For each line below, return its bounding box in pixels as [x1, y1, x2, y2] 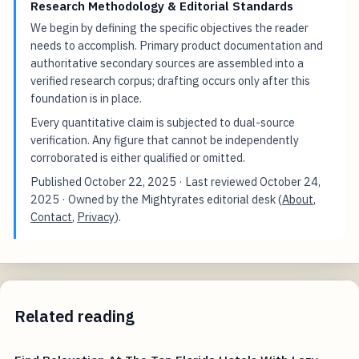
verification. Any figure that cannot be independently [30, 132, 300, 148]
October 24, [260, 174, 321, 190]
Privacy [77, 209, 115, 225]
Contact [30, 209, 73, 225]
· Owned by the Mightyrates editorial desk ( [59, 192, 283, 208]
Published [30, 174, 85, 190]
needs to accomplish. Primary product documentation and [30, 38, 324, 54]
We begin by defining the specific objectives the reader [30, 20, 309, 36]
